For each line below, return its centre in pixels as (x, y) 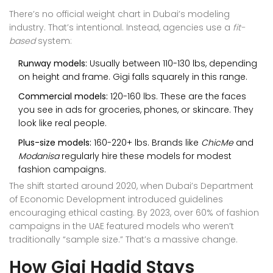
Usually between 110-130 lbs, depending (172, 63)
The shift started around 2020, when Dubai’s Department (131, 186)
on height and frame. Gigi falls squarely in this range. (133, 76)
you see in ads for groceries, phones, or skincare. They (136, 109)
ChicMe (217, 142)
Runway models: (53, 63)
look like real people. (62, 123)
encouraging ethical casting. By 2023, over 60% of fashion (134, 212)
